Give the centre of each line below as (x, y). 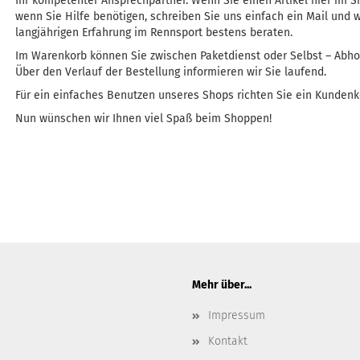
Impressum (237, 315)
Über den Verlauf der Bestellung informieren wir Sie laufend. (171, 72)
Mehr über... (222, 285)
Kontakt (228, 341)
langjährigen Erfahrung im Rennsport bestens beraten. (155, 33)
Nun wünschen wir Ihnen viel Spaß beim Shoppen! (143, 119)
